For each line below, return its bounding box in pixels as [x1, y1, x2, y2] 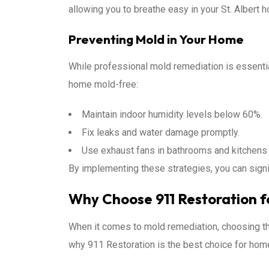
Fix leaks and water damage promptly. [82, 127, 240, 138]
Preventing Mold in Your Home [68, 31, 244, 47]
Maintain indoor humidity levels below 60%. [82, 109, 262, 120]
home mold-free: [68, 79, 138, 90]
